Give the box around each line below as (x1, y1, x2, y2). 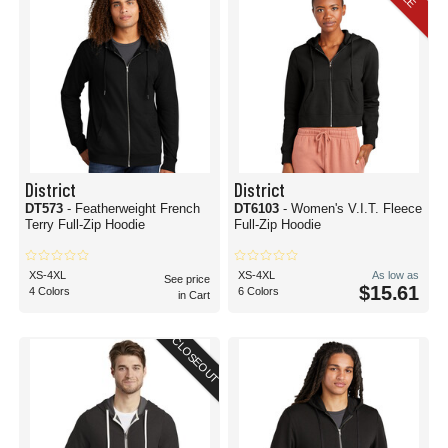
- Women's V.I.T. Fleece (283, 201, 422, 216)
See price (164, 273, 210, 285)
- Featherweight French (67, 201, 200, 216)
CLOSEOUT (169, 334, 222, 386)
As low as (372, 269, 419, 281)
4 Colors (29, 285, 70, 297)
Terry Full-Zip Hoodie (25, 217, 145, 232)
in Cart (178, 289, 210, 301)
